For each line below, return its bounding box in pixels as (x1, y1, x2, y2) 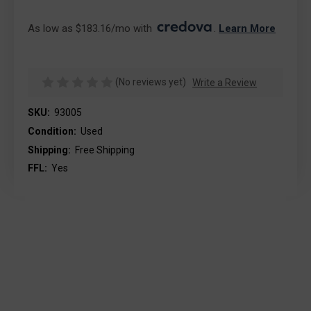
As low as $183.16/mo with (28, 22, 155, 35)
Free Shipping (74, 144, 135, 155)
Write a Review (192, 76, 258, 88)
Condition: (28, 126, 76, 137)
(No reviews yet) (115, 76, 187, 87)
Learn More (219, 22, 276, 35)
